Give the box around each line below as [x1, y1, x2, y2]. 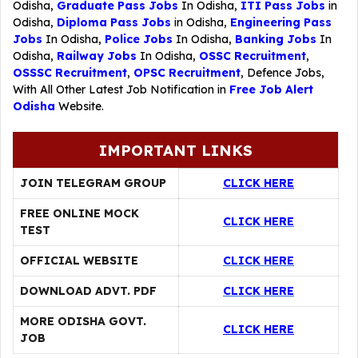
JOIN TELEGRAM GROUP [20, 176, 166, 190]
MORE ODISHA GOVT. [20, 314, 146, 328]
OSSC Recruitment [199, 49, 306, 63]
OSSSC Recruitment [13, 66, 127, 80]
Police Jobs [105, 32, 173, 46]
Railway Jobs [57, 49, 137, 63]
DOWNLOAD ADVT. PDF [20, 284, 157, 298]
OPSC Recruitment [133, 66, 241, 80]
